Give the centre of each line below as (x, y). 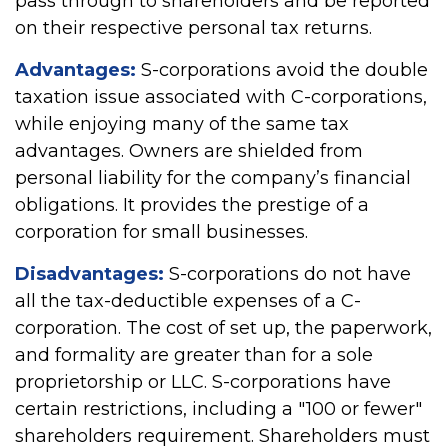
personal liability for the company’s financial (213, 178)
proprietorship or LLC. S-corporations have (203, 382)
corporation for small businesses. (161, 232)
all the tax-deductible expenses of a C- (188, 301)
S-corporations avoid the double (282, 70)
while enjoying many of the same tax (182, 124)
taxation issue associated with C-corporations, (221, 97)
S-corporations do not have (287, 274)
